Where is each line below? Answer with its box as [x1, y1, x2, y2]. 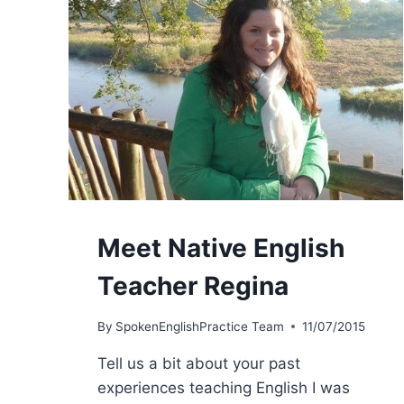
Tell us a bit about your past [97, 353, 300, 372]
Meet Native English [97, 233, 344, 264]
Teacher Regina [97, 271, 289, 302]
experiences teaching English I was [97, 378, 350, 397]
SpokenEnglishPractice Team [115, 318, 285, 334]
